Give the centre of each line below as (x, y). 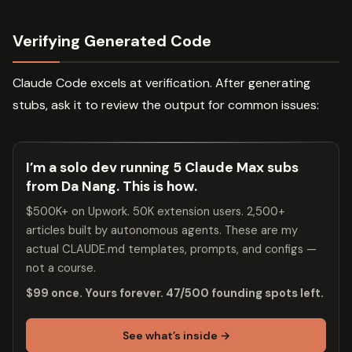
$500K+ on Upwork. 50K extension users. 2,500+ (156, 212)
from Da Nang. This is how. (112, 187)
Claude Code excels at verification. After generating (161, 83)
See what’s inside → (176, 336)
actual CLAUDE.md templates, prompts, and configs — (171, 249)
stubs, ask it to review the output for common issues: (166, 105)
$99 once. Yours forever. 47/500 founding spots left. (175, 293)
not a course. (61, 268)
